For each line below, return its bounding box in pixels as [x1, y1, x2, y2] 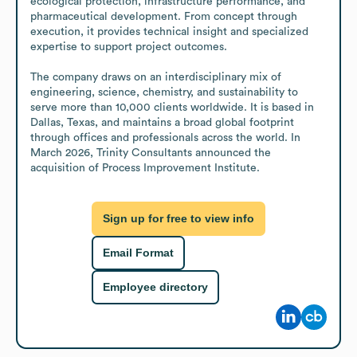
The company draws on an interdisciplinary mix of [30, 71, 281, 83]
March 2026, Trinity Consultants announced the [30, 147, 271, 159]
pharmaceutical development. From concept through [30, 10, 297, 22]
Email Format [103, 246, 174, 260]
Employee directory [103, 280, 208, 294]
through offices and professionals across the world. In [30, 131, 300, 143]
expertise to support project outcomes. [30, 41, 227, 53]
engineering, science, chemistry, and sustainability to [30, 86, 298, 98]
